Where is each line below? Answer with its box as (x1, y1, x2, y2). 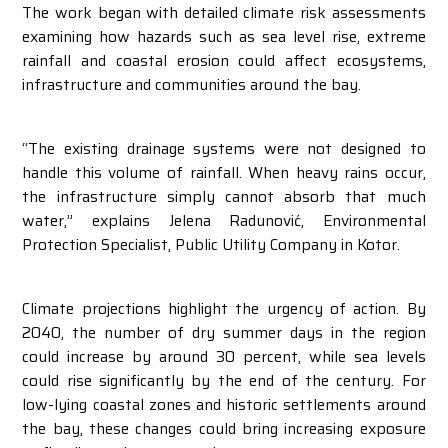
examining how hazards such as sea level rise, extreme (22, 24, 426, 49)
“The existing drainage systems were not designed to (22, 136, 426, 161)
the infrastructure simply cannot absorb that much (22, 184, 426, 209)
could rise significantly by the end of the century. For (22, 368, 426, 393)
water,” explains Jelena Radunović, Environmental (22, 208, 426, 233)
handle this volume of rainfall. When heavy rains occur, (22, 160, 426, 185)
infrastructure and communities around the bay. (22, 72, 362, 97)
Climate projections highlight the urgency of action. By (22, 296, 426, 321)
